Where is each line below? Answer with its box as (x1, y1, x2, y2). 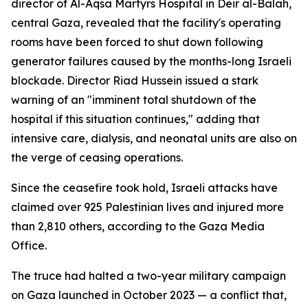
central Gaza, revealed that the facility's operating (11, 16, 281, 30)
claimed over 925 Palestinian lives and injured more (11, 200, 284, 214)
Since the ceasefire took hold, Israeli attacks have (11, 181, 278, 195)
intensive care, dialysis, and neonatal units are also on (11, 131, 297, 145)
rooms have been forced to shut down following (11, 35, 263, 49)
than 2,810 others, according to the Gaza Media (11, 219, 265, 233)
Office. (11, 239, 47, 252)
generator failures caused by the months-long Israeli (11, 54, 291, 68)
